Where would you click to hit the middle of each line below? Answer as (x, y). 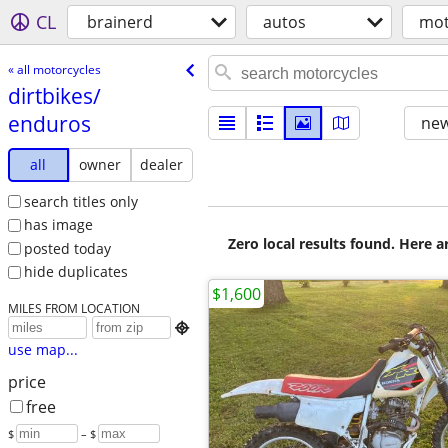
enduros (49, 123)
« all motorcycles (54, 69)
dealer (162, 164)
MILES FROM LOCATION (73, 308)
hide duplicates (75, 272)
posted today (67, 248)
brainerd (120, 22)
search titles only (80, 201)
